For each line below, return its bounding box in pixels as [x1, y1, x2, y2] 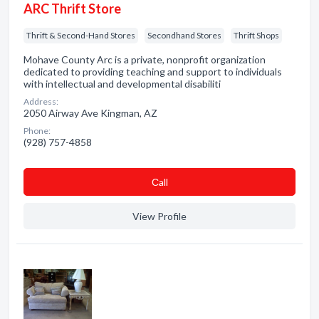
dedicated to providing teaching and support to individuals [23, 66, 282, 78]
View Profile [132, 210, 187, 222]
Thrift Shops [234, 30, 279, 41]
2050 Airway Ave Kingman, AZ [23, 107, 157, 119]
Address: [23, 96, 58, 107]
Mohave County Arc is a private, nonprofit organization [23, 53, 266, 66]
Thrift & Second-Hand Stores [26, 30, 135, 41]
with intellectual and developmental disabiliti [23, 78, 221, 90]
